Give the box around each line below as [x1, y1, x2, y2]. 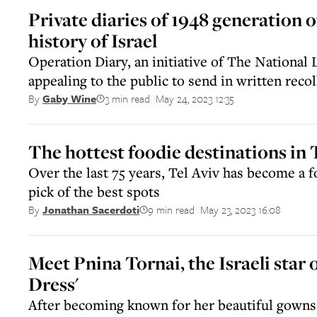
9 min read [148, 201, 195, 217]
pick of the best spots [28, 182, 160, 201]
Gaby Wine [42, 91, 96, 106]
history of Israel [28, 28, 157, 53]
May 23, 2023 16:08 [200, 201, 281, 217]
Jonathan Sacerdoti [42, 202, 139, 217]
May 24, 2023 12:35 [156, 90, 234, 106]
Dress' [28, 272, 79, 296]
